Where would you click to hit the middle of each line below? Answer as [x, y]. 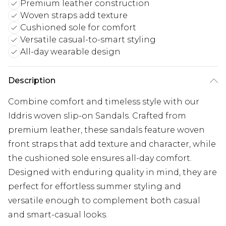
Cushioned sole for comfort [78, 27]
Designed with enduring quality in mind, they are [112, 172]
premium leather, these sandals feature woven [106, 130]
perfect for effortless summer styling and [95, 186]
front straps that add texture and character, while [112, 144]
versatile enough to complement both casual [104, 201]
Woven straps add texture [74, 15]
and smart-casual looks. [58, 215]
